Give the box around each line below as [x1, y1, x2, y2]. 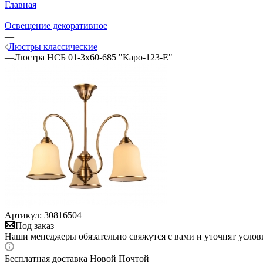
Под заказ [15, 220, 54, 231]
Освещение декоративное [5, 20, 107, 31]
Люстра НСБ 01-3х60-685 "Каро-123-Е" [14, 52, 173, 62]
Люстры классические [8, 41, 97, 52]
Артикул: [5, 210, 42, 220]
